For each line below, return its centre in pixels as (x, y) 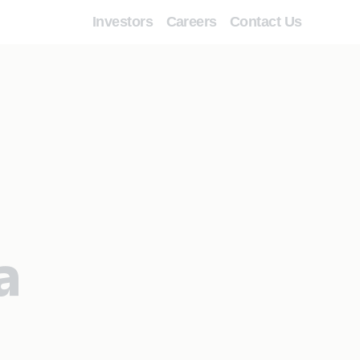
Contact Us (266, 22)
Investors (123, 22)
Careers (191, 22)
